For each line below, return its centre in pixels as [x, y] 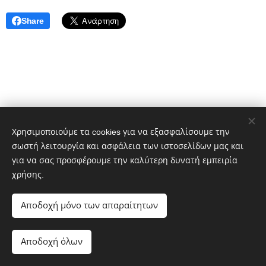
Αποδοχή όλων [52, 241]
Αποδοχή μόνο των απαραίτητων [89, 205]
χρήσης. [28, 175]
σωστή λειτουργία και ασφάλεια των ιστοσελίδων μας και [128, 146]
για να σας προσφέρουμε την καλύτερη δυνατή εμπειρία [125, 160]
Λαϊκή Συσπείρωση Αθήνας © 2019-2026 [111, 249]
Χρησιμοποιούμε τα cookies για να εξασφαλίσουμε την [121, 132]
